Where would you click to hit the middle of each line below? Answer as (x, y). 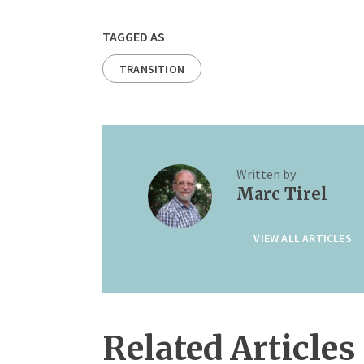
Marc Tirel (282, 193)
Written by (266, 173)
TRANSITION (152, 69)
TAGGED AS (134, 37)
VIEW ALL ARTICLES (303, 238)
